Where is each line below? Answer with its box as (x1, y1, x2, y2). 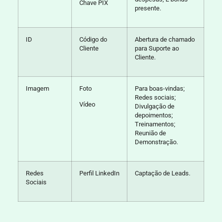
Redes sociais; (134, 93, 176, 101)
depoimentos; (134, 111, 173, 119)
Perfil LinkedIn (79, 169, 119, 177)
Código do (79, 35, 107, 43)
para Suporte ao (134, 44, 179, 52)
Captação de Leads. (134, 169, 190, 177)
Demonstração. (134, 138, 179, 146)
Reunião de (134, 129, 166, 137)
